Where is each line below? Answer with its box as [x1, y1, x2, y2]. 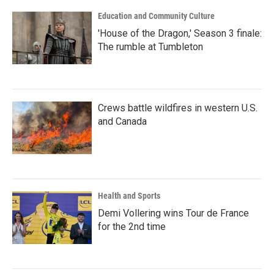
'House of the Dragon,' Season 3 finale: [98, 28, 262, 39]
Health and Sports [98, 191, 160, 201]
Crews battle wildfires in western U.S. [98, 102, 257, 114]
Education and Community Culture [98, 11, 215, 21]
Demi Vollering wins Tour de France [98, 207, 249, 219]
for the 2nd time [98, 221, 166, 232]
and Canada [98, 116, 147, 127]
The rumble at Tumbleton [98, 41, 203, 53]
